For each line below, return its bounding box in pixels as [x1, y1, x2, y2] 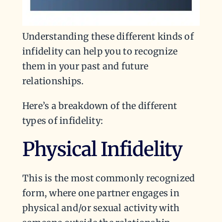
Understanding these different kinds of [22, 31, 194, 43]
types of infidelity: [22, 115, 104, 127]
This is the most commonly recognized [22, 172, 195, 184]
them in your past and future [22, 60, 149, 72]
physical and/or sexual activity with [22, 202, 180, 214]
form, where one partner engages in [22, 187, 179, 199]
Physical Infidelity [22, 137, 183, 162]
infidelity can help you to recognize [22, 46, 178, 57]
